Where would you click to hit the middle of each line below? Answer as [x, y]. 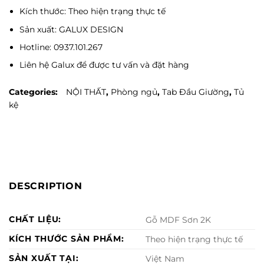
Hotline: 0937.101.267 [61, 47]
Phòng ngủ [134, 92]
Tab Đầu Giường [196, 92]
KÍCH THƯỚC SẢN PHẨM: [67, 239]
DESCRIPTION [46, 186]
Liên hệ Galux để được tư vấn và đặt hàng [105, 65]
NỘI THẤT [86, 92]
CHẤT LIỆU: [35, 220]
